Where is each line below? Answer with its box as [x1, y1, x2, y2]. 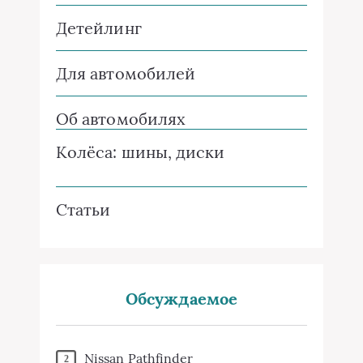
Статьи [56, 199, 111, 220]
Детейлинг [56, 18, 142, 38]
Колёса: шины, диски [56, 142, 225, 162]
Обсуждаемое [126, 288, 237, 309]
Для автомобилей [56, 63, 196, 83]
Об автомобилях [56, 109, 186, 129]
